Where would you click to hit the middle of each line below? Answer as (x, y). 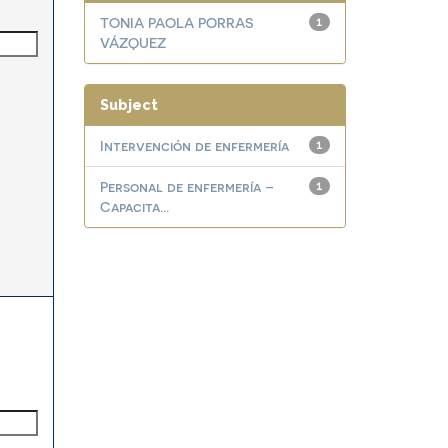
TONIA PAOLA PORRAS (176, 22)
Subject (128, 105)
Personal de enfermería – (186, 186)
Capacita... (134, 206)
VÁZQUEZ (132, 42)
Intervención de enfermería (194, 145)
